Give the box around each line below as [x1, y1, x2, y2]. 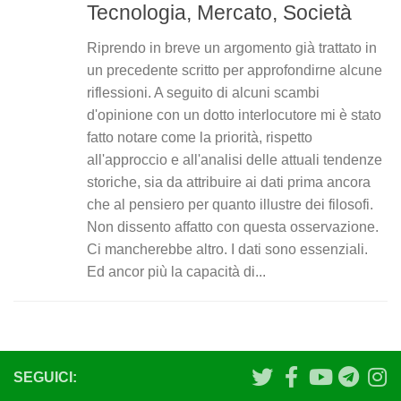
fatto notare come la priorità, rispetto [87, 130, 312, 146]
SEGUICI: [13, 370, 77, 386]
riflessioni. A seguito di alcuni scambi [87, 85, 320, 101]
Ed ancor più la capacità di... [87, 264, 266, 280]
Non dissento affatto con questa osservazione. [87, 219, 379, 235]
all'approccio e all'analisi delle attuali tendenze [87, 152, 382, 168]
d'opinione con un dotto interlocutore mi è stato [87, 107, 381, 124]
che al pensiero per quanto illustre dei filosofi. [87, 197, 373, 213]
